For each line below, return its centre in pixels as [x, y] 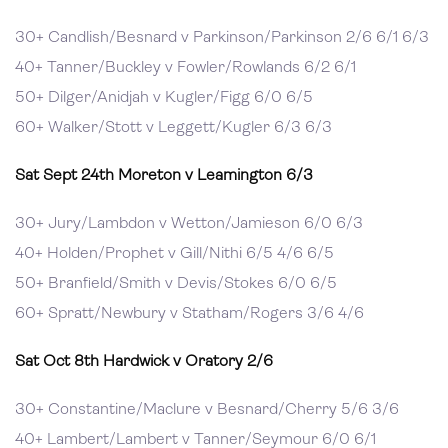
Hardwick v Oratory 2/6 [188, 362]
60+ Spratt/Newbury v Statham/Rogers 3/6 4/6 [189, 314]
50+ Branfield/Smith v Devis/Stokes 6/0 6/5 [176, 284]
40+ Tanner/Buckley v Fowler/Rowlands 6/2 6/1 [185, 68]
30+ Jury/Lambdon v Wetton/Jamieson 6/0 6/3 [189, 224]
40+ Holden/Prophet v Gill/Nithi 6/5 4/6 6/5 [174, 254]
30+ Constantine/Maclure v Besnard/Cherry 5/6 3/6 [207, 410]
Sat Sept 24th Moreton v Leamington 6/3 [164, 176]
